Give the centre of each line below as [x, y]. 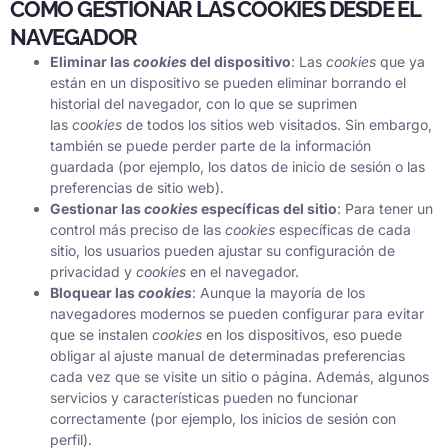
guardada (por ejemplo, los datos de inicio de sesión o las [237, 166]
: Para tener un [385, 208]
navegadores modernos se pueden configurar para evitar [237, 313]
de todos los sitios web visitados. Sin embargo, [279, 124]
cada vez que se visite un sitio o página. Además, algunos [239, 376]
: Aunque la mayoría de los [278, 292]
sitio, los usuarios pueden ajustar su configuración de [222, 250]
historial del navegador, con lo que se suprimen [203, 103]
